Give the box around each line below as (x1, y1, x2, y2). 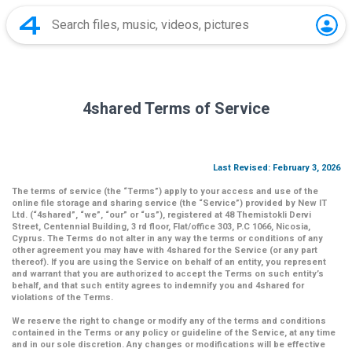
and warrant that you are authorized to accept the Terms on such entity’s (12, 269, 324, 279)
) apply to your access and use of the (159, 186, 318, 196)
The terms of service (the (12, 186, 123, 196)
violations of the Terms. (12, 292, 113, 302)
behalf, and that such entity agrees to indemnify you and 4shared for (12, 280, 304, 291)
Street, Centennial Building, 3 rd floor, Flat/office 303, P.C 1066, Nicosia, (12, 222, 310, 232)
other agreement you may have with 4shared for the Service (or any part (12, 245, 317, 255)
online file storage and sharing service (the (12, 198, 199, 208)
